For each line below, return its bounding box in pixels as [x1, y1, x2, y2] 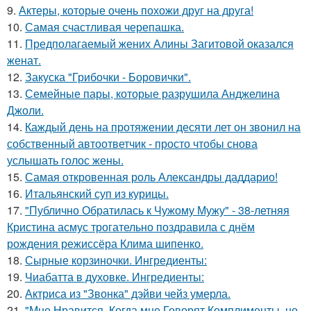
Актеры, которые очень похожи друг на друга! [19, 2, 253, 19]
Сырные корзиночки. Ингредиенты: [25, 252, 207, 269]
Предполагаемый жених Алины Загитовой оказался [25, 35, 294, 52]
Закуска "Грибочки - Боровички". [25, 69, 191, 85]
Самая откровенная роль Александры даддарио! [25, 169, 278, 185]
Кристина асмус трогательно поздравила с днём [7, 219, 255, 235]
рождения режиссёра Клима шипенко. [7, 235, 203, 252]
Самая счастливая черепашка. [25, 19, 184, 35]
